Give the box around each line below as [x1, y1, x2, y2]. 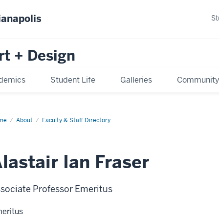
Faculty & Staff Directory [42, 116, 110, 124]
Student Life [50, 74, 95, 85]
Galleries [120, 74, 152, 85]
